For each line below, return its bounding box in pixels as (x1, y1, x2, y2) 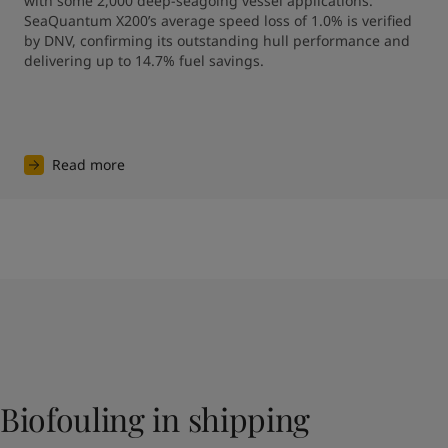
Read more (52, 154, 125, 174)
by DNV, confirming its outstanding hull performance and (24, 30, 410, 50)
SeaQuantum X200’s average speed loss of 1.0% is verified (24, 10, 412, 30)
